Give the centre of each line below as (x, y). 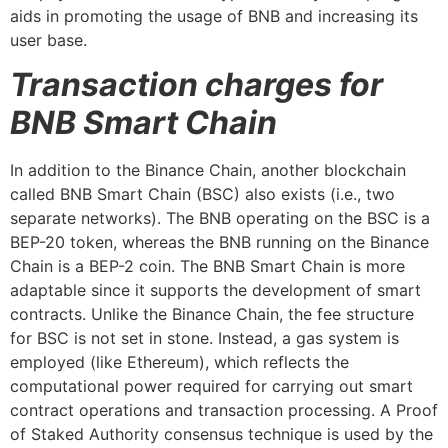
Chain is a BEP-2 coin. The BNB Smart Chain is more (207, 266)
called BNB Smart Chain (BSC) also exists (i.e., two (202, 194)
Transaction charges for (196, 85)
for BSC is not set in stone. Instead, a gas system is (204, 338)
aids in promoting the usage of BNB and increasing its (214, 15)
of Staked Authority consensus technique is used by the (221, 434)
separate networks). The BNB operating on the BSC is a (220, 218)
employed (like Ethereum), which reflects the (179, 362)
